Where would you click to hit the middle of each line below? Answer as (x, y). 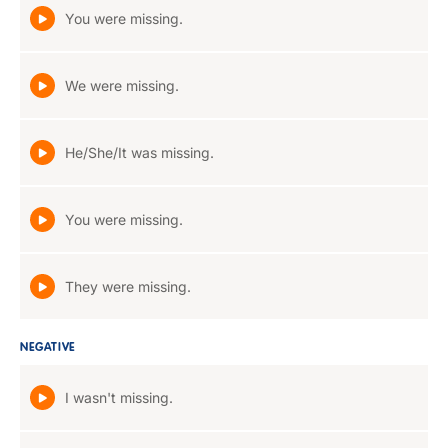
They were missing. (128, 286)
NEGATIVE (48, 348)
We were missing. (122, 85)
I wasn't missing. (119, 397)
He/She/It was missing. (139, 152)
